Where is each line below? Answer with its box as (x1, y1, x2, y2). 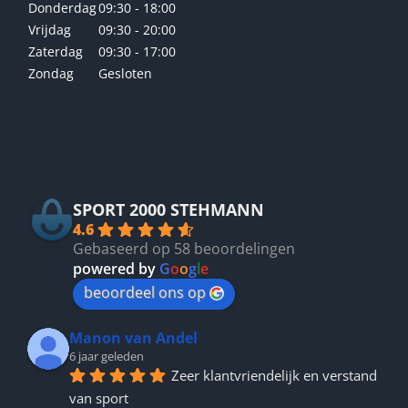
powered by (73, 258, 159, 279)
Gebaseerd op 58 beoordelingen (73, 238, 295, 259)
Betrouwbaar (27, 129, 188, 165)
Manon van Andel (69, 327, 198, 348)
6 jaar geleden (69, 347, 144, 364)
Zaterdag (28, 42, 83, 60)
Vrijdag (28, 20, 71, 38)
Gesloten (98, 64, 152, 82)
